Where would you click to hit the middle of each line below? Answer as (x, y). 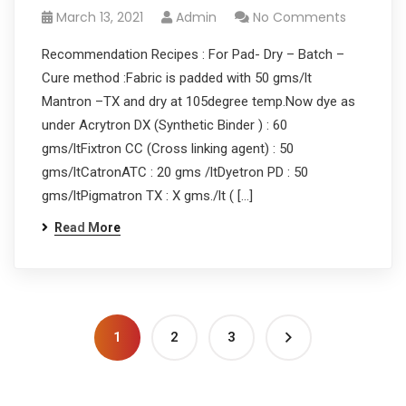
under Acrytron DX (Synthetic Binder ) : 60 (164, 125)
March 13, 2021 (100, 17)
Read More (87, 227)
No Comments (300, 17)
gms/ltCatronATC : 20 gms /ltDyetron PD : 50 (175, 172)
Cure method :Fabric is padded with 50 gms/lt (177, 78)
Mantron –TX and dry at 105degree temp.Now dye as (198, 101)
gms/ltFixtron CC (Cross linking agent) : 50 (168, 149)
